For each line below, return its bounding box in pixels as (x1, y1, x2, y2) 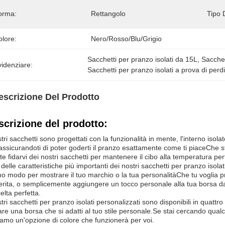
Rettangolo (91, 10, 126, 18)
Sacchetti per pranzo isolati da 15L (87, 55, 198, 63)
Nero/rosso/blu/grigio (91, 35, 162, 43)
